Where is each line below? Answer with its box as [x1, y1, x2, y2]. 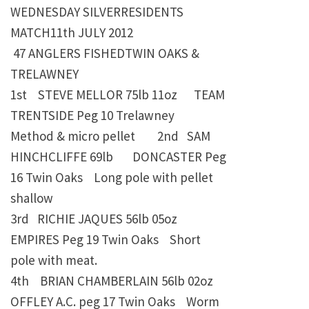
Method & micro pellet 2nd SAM [10, 128, 210, 145]
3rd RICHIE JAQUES [10, 210, 123, 228]
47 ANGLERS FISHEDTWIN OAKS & [10, 45, 199, 62]
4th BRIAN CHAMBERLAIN [10, 272, 159, 290]
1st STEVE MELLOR [10, 86, 123, 103]
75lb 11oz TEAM [126, 86, 225, 103]
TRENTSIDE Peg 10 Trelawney [10, 107, 205, 124]
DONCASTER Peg [116, 148, 226, 166]
